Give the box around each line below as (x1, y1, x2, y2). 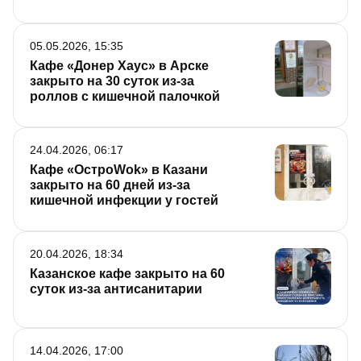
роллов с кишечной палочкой (30, 89, 220, 104)
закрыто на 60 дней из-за (30, 178, 190, 193)
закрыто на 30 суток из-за (30, 74, 194, 89)
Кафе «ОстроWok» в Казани (30, 163, 208, 177)
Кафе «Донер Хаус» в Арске (30, 59, 209, 73)
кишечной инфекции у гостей (30, 193, 218, 208)
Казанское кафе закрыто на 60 (30, 267, 225, 281)
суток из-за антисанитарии (30, 282, 202, 297)
